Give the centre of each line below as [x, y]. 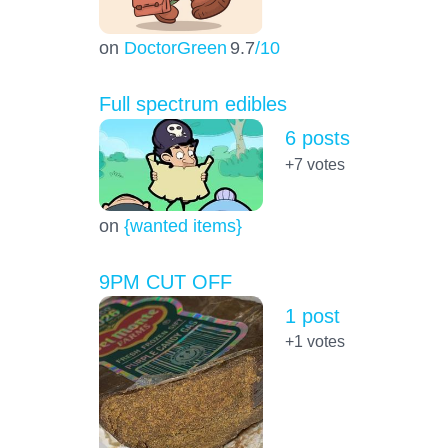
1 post [312, 315]
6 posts [317, 138]
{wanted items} [182, 225]
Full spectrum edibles [192, 104]
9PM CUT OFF [165, 281]
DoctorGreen [175, 48]
